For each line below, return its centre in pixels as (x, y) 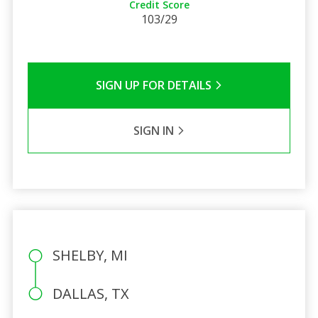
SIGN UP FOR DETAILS (155, 85)
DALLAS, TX (91, 293)
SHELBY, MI (90, 255)
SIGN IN (155, 130)
